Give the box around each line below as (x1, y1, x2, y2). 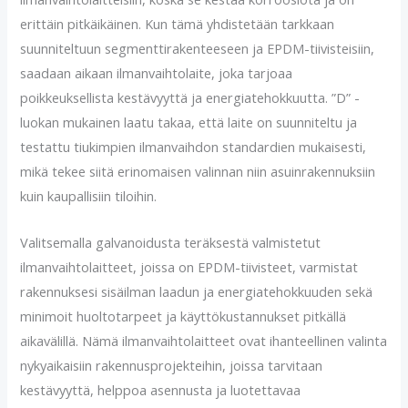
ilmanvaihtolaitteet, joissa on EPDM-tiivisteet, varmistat (20, 257, 359, 276)
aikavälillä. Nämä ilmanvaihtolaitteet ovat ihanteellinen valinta (20, 331, 388, 350)
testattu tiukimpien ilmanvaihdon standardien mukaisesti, (20, 138, 367, 157)
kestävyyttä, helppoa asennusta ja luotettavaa (20, 380, 301, 399)
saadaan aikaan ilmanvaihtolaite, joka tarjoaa (20, 64, 293, 83)
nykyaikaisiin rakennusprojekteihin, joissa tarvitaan (20, 355, 323, 374)
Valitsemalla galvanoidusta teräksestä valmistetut (20, 232, 321, 251)
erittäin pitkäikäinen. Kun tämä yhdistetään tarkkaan (20, 15, 335, 34)
